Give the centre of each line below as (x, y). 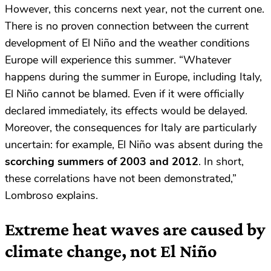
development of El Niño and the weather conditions (127, 43)
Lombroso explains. (51, 196)
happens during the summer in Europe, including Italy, (133, 77)
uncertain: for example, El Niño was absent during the (134, 145)
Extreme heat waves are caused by (135, 229)
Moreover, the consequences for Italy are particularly (131, 128)
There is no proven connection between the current (127, 26)
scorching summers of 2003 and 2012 (102, 162)
